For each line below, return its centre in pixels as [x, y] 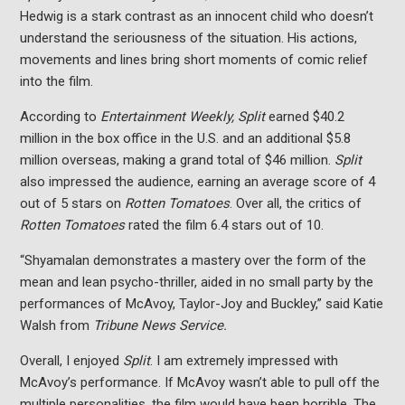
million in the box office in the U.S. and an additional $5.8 [185, 138]
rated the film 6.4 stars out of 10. [226, 225]
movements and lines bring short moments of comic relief [193, 60]
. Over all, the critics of [295, 203]
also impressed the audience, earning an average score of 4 [197, 182]
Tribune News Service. [160, 325]
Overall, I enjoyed [71, 361]
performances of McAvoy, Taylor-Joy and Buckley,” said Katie [201, 304]
